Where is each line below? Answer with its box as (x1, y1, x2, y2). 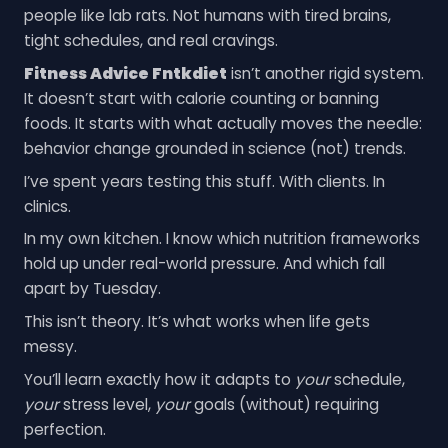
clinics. (23, 195, 71, 217)
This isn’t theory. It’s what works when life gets (23, 311, 370, 333)
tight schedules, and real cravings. (23, 30, 278, 52)
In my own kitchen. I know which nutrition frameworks (23, 228, 420, 250)
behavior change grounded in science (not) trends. (23, 137, 406, 159)
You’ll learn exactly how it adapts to (23, 368, 295, 390)
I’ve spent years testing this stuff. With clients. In (23, 170, 385, 192)
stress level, (58, 393, 155, 415)
